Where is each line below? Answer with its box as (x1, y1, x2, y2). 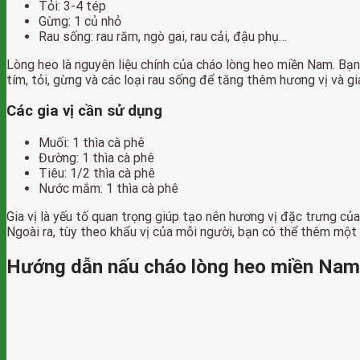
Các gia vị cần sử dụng (6, 102, 162, 121)
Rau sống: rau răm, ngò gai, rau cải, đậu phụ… (39, 28, 287, 44)
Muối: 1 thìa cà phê (39, 135, 145, 151)
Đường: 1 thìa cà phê (39, 150, 154, 166)
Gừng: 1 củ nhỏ (39, 13, 121, 29)
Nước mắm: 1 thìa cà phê (39, 181, 178, 197)
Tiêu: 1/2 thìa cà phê (39, 166, 155, 182)
